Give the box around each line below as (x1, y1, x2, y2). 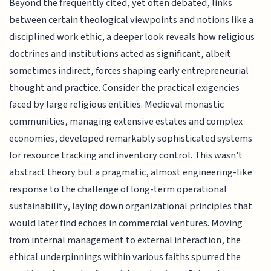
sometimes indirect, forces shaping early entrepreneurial (9, 64, 249, 79)
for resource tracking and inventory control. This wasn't (9, 148, 243, 163)
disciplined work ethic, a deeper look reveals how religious (9, 30, 255, 45)
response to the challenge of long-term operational (9, 182, 227, 197)
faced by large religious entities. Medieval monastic (9, 97, 224, 113)
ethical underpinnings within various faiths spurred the (9, 250, 241, 265)
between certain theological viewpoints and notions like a (9, 13, 254, 28)
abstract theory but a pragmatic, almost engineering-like (9, 165, 253, 180)
